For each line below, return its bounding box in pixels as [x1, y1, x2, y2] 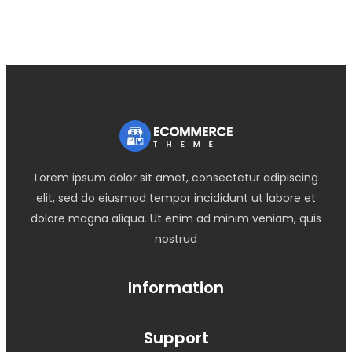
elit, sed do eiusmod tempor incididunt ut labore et [36, 190, 316, 206]
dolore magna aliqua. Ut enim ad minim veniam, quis [31, 211, 321, 226]
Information [128, 277, 224, 299]
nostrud [155, 231, 197, 247]
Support [143, 327, 209, 349]
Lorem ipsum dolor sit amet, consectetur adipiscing [34, 170, 318, 185]
